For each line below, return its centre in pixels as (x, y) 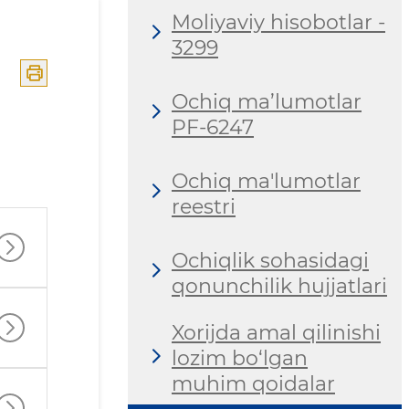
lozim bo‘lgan (240, 359)
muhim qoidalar (253, 384)
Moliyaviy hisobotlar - (278, 22)
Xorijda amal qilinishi (276, 333)
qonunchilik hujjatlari (279, 286)
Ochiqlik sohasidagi (270, 260)
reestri (204, 206)
